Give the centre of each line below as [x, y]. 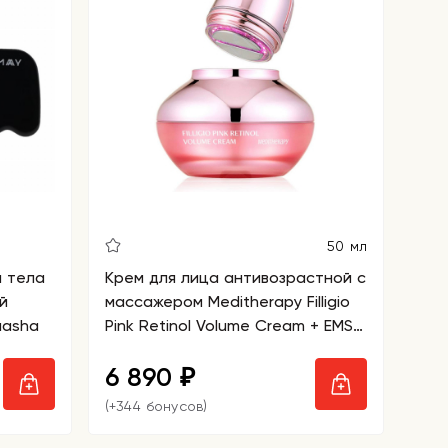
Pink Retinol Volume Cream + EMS [229, 325]
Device [130, 349]
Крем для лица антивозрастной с [235, 277]
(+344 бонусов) [156, 406]
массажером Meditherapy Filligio [227, 301]
